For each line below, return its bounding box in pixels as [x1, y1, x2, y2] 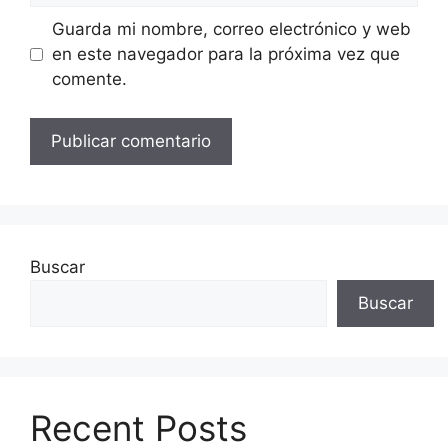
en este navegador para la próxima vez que [51, 44, 400, 64]
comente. [51, 69, 127, 89]
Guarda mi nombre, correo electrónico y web [51, 19, 411, 39]
